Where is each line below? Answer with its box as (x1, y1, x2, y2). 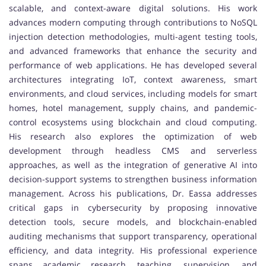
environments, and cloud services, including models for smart (9, 88, 257, 100)
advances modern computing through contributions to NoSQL (9, 17, 257, 28)
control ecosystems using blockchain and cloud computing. (9, 116, 257, 128)
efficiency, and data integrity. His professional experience (9, 245, 257, 256)
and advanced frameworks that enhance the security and (9, 45, 257, 57)
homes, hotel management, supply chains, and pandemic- (9, 102, 257, 114)
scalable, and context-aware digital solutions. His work (9, 2, 257, 14)
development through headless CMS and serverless (9, 145, 257, 157)
